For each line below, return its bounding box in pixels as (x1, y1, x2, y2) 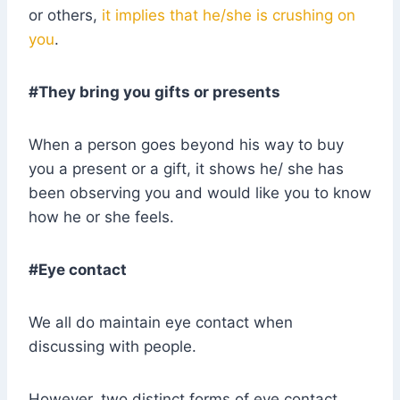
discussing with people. (29, 337, 196, 356)
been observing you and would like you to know (29, 184, 371, 203)
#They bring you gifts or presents (29, 83, 280, 102)
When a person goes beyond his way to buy (29, 136, 344, 154)
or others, (29, 6, 102, 25)
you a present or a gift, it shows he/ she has (29, 160, 344, 179)
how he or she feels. (29, 208, 174, 227)
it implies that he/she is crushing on (102, 6, 355, 25)
